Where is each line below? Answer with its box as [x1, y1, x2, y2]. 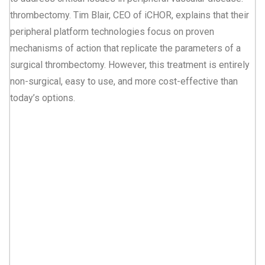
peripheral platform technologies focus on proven [10, 26, 214, 38]
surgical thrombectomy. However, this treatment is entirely [10, 59, 250, 71]
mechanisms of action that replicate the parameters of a [10, 43, 241, 54]
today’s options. [10, 92, 75, 104]
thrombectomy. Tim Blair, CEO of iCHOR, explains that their [10, 9, 249, 21]
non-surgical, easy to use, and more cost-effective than [10, 76, 238, 88]
